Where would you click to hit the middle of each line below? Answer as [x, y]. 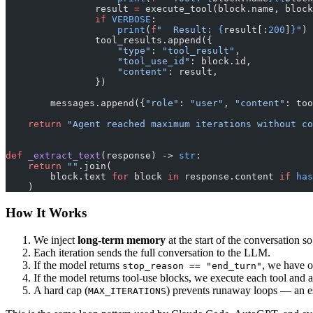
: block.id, [221, 61]
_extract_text [61, 156]
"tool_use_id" [98, 61]
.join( [95, 166]
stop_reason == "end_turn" [192, 265]
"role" [162, 103]
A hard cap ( [61, 290]
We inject [56, 240]
